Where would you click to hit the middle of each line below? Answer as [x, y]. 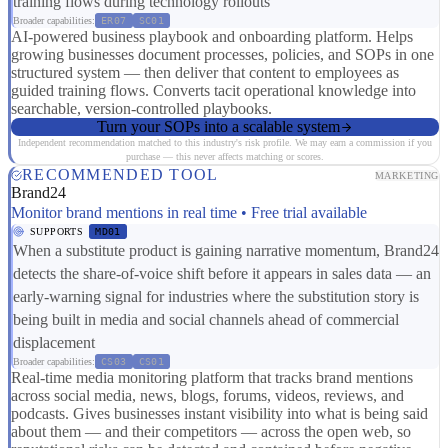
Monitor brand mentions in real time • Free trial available [189, 213]
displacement [54, 343]
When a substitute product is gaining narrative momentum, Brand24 [226, 251]
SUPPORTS [57, 232]
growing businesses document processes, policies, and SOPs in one [222, 55]
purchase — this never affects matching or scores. [225, 157]
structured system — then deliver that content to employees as [205, 73]
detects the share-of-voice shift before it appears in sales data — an [222, 274]
